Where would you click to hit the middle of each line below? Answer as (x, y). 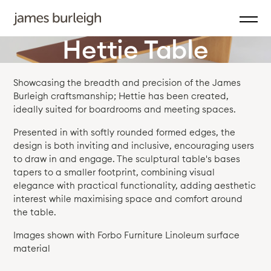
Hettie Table (135, 49)
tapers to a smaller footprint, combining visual (114, 172)
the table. (35, 212)
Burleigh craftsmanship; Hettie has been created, (121, 96)
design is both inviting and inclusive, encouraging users (134, 146)
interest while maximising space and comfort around (128, 199)
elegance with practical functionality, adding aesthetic (135, 186)
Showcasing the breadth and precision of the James (127, 83)
